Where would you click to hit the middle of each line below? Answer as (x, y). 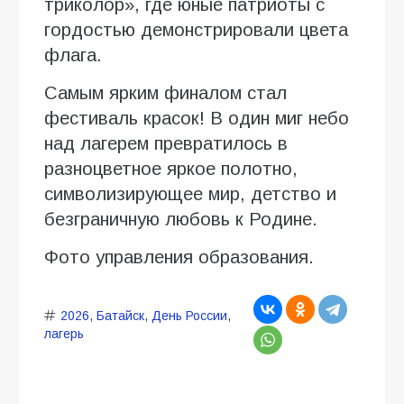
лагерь (64, 333)
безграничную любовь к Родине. (181, 219)
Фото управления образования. (179, 257)
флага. (73, 55)
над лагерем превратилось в (166, 143)
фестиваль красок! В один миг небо (197, 118)
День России (189, 315)
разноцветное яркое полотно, (171, 168)
